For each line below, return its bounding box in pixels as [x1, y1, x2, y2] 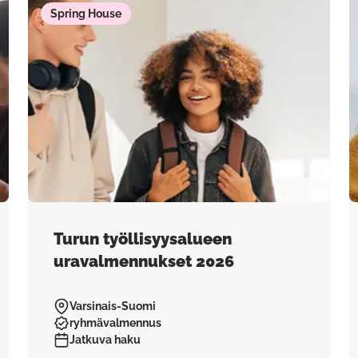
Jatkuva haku [69, 333, 141, 346]
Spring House [50, 7, 121, 20]
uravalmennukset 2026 [53, 252, 234, 271]
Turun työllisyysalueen [53, 229, 232, 249]
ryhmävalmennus [69, 316, 161, 329]
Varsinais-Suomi [69, 300, 156, 312]
